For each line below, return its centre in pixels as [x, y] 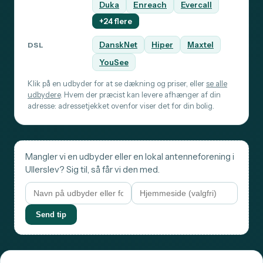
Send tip [51, 215]
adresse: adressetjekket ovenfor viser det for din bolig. [121, 106]
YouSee [114, 63]
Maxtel [200, 45]
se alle [217, 84]
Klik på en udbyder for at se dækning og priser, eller [117, 84]
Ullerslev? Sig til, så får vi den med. [92, 170]
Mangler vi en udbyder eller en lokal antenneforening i [130, 157]
